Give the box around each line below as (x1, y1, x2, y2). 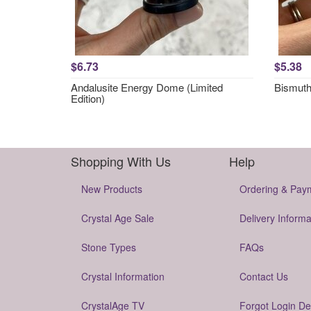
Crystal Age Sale (81, 211, 154, 225)
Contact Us (239, 269, 288, 283)
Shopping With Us (71, 152, 171, 170)
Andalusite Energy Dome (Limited (71, 80, 223, 94)
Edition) (71, 91, 105, 106)
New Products (81, 182, 142, 196)
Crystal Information (81, 269, 165, 283)
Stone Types (81, 240, 136, 254)
